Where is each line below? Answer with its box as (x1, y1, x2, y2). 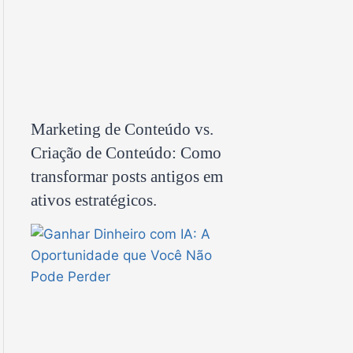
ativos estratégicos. (31, 191, 157, 209)
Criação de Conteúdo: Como (31, 143, 221, 162)
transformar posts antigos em (31, 167, 223, 185)
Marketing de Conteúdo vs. (31, 120, 214, 138)
